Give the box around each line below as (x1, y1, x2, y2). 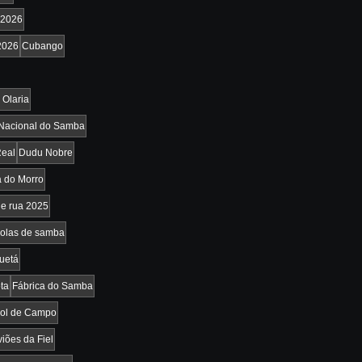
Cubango (22, 40, 63, 52)
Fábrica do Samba (12, 280, 93, 292)
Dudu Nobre (19, 146, 73, 158)
